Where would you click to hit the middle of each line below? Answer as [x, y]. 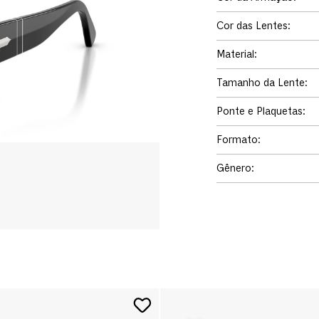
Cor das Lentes [252, 26]
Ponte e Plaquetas [260, 111]
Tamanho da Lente [261, 83]
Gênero [234, 168]
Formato [237, 140]
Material [235, 54]
